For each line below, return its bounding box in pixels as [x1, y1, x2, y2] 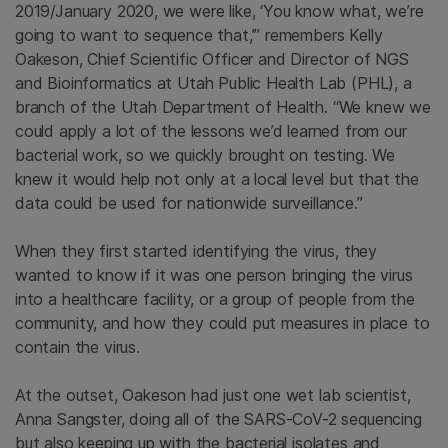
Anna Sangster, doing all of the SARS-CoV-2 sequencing [15, 409, 422, 430]
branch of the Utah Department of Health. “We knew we [15, 97, 431, 118]
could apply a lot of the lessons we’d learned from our [15, 121, 407, 142]
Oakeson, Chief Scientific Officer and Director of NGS [15, 49, 409, 70]
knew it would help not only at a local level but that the [15, 169, 419, 190]
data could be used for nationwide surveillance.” [15, 193, 363, 214]
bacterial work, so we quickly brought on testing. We [15, 145, 395, 166]
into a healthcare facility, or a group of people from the [15, 289, 415, 310]
